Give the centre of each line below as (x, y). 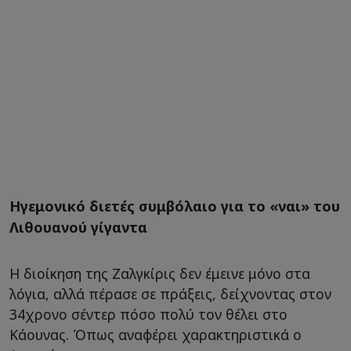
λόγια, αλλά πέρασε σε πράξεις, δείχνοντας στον (170, 294)
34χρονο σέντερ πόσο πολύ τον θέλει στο (148, 315)
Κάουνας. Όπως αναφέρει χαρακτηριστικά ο (156, 335)
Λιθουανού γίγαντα (78, 228)
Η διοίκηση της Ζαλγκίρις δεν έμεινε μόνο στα (160, 274)
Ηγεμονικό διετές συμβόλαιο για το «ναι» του (175, 206)
